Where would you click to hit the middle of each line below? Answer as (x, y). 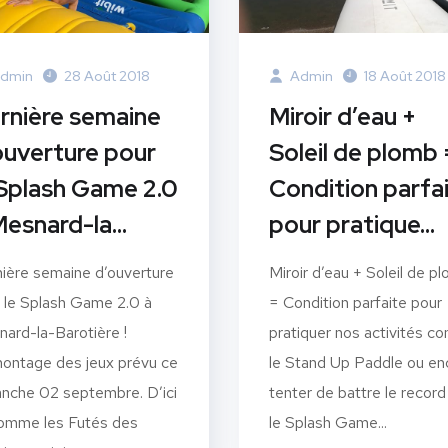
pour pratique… (352, 224)
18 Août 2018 (405, 75)
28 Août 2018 (107, 75)
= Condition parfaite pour (355, 302)
